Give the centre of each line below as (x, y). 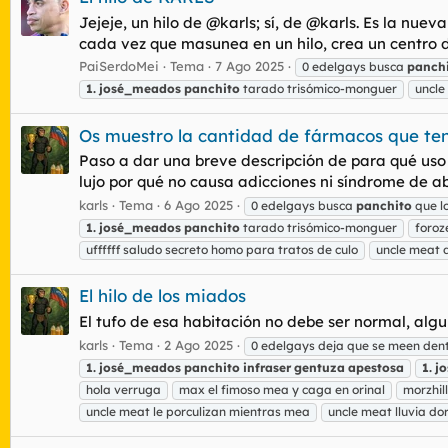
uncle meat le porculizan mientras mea (198, 411)
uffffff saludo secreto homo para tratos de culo (222, 250)
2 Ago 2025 (198, 344)
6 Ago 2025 (198, 205)
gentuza (319, 367)
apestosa (376, 367)
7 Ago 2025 (249, 66)
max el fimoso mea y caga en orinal (282, 389)
